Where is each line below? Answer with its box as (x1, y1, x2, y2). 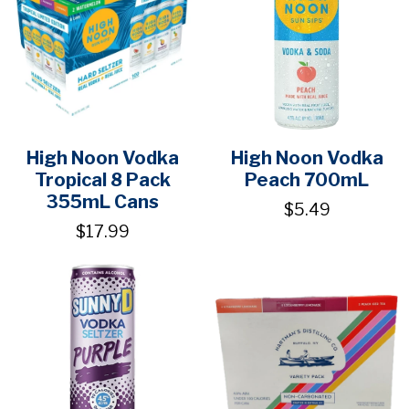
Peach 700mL (245, 169, 369, 192)
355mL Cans (46, 191, 159, 214)
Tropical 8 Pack (34, 169, 171, 192)
